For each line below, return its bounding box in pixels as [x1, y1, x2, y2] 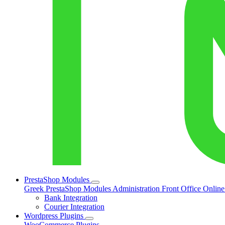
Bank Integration [44, 193, 97, 202]
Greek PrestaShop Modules [24, 184, 113, 193]
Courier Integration [44, 202, 104, 211]
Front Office [162, 184, 203, 193]
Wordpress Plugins [24, 211, 85, 220]
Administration [113, 184, 162, 193]
